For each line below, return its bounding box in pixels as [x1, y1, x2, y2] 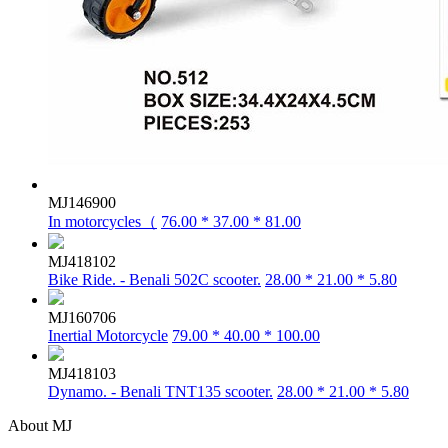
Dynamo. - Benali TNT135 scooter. [48, 383, 273, 400]
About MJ [8, 417, 72, 434]
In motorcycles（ [48, 213, 157, 230]
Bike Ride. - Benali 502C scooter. [48, 271, 261, 288]
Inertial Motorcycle [48, 327, 168, 344]
